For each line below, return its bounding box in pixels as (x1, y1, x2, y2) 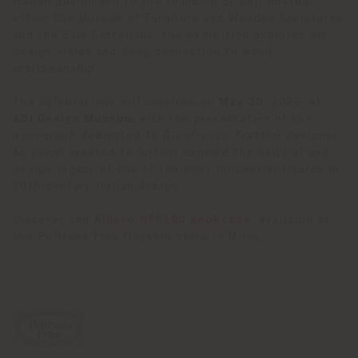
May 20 (218, 97, 264, 108)
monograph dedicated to (13, 130, 163, 141)
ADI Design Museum (13, 113, 135, 125)
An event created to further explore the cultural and (13, 147, 329, 158)
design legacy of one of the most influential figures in (13, 164, 340, 175)
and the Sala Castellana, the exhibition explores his (13, 30, 328, 41)
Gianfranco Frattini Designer (162, 130, 339, 141)
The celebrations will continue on (13, 97, 219, 108)
